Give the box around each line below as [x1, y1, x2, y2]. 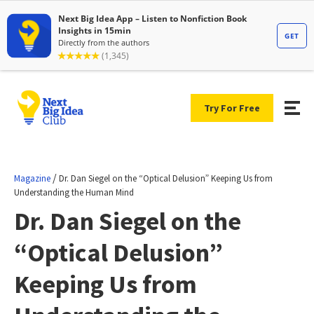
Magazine [14, 172, 50, 184]
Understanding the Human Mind [14, 186, 134, 198]
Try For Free [204, 101, 260, 114]
